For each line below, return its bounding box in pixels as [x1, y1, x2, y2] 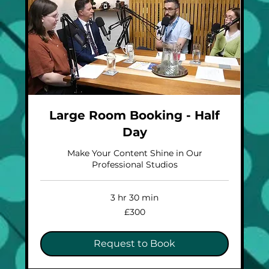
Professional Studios [91, 159, 178, 171]
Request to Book [94, 238, 175, 250]
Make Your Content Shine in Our [67, 148, 202, 159]
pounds [40, 218, 62, 225]
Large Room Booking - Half [49, 108, 220, 123]
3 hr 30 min [110, 192, 159, 204]
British [40, 211, 58, 219]
